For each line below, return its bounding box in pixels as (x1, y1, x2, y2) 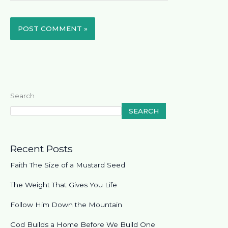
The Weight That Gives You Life (10, 180, 117, 189)
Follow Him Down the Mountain (10, 200, 122, 209)
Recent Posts (10, 142, 73, 155)
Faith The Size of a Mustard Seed (10, 160, 125, 169)
